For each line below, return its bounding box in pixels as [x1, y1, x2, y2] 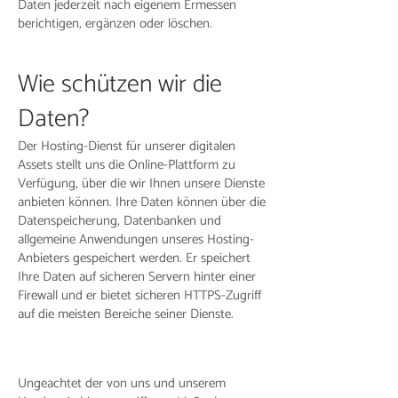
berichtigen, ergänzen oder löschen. [18, 12, 212, 35]
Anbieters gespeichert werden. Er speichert [18, 247, 251, 269]
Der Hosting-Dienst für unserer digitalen [18, 135, 235, 157]
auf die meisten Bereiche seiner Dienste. [18, 303, 234, 325]
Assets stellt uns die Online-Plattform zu [18, 154, 235, 176]
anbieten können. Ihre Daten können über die [18, 191, 266, 213]
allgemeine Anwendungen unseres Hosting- [18, 228, 254, 251]
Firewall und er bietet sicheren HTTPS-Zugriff [18, 284, 261, 306]
